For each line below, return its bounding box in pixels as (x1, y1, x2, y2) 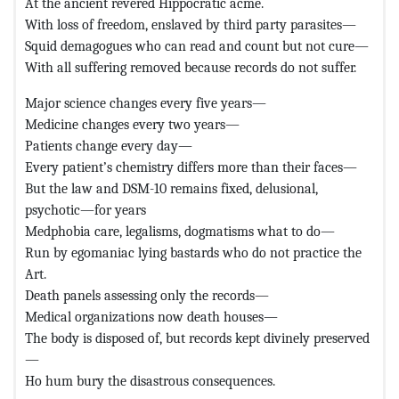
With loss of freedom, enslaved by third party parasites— (25, 15, 356, 33)
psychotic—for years (25, 200, 146, 218)
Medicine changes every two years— (25, 115, 240, 133)
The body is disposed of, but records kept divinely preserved (25, 329, 370, 346)
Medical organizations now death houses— (25, 307, 278, 325)
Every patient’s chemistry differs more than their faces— (25, 158, 357, 175)
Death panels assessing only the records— (25, 286, 269, 304)
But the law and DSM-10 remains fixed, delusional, (25, 179, 318, 197)
